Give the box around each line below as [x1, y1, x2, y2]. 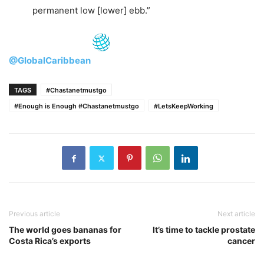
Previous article [9, 209, 60, 219]
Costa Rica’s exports [9, 236, 91, 246]
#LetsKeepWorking [154, 102, 213, 111]
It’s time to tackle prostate [153, 225, 255, 235]
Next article [217, 209, 255, 219]
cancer [227, 236, 255, 246]
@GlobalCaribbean [9, 55, 93, 67]
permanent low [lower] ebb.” [32, 5, 150, 16]
